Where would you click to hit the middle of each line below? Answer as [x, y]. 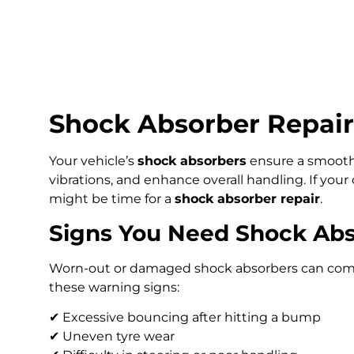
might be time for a [112, 199]
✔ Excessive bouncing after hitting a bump [185, 318]
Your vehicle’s [93, 161]
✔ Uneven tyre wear [112, 337]
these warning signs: [114, 287]
